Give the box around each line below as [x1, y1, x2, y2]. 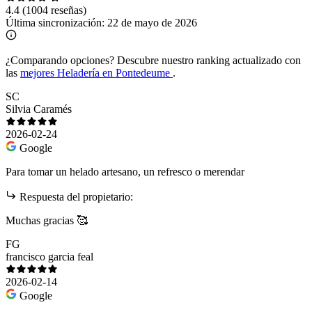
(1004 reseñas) [22, 3, 86, 16]
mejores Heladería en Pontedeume [20, 66, 173, 79]
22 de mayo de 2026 [107, 16, 197, 29]
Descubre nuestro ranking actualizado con [114, 54, 301, 66]
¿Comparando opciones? [6, 54, 114, 66]
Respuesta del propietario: [17, 190, 133, 203]
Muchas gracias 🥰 [6, 214, 88, 226]
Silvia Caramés [6, 102, 72, 115]
